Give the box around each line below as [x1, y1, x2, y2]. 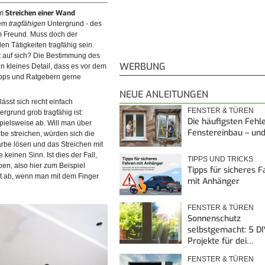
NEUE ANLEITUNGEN [119, 88, 208, 101]
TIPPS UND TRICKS [188, 154, 253, 163]
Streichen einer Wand [5, 8, 75, 18]
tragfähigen [9, 20, 47, 28]
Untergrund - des [47, 20, 102, 28]
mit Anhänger [188, 175, 240, 187]
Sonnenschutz [188, 212, 241, 224]
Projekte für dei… [188, 235, 253, 247]
